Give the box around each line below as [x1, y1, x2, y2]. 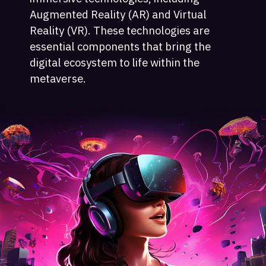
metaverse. [30, 71, 87, 86]
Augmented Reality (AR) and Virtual [30, 7, 207, 22]
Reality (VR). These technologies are [30, 23, 210, 38]
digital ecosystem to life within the [30, 55, 200, 70]
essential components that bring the [30, 39, 211, 54]
